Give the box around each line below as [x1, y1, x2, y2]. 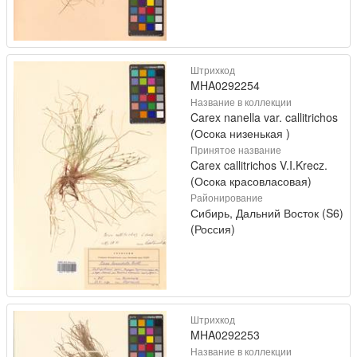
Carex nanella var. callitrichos [190, 108, 338, 125]
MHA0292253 [190, 326, 260, 343]
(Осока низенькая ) [190, 124, 290, 141]
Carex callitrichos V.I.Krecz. [190, 156, 328, 173]
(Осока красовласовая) [190, 172, 312, 189]
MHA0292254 [190, 76, 260, 93]
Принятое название [190, 142, 281, 156]
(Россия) [190, 220, 235, 237]
